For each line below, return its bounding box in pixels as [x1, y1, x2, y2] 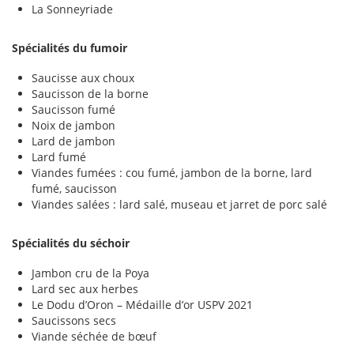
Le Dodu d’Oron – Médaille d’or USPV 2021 [32, 297, 253, 313]
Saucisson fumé [32, 102, 115, 118]
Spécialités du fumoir [12, 40, 127, 56]
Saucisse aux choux [32, 70, 134, 86]
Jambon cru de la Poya [32, 265, 149, 281]
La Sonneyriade [32, 2, 113, 17]
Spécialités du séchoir [12, 235, 130, 251]
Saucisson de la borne [32, 86, 149, 102]
